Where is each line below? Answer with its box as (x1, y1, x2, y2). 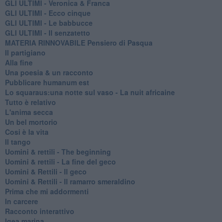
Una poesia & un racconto (4, 67, 93, 77)
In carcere (4, 196, 38, 206)
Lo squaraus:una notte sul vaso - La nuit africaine (4, 87, 175, 97)
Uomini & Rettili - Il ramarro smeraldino (4, 176, 135, 186)
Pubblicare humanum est (4, 77, 89, 87)
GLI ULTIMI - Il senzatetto (4, 27, 90, 38)
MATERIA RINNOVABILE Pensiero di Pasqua (4, 37, 153, 48)
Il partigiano (4, 47, 46, 57)
